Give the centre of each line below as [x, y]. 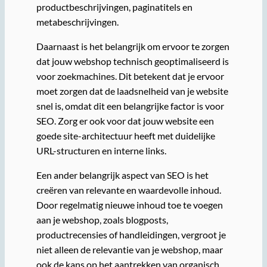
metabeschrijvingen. [77, 21]
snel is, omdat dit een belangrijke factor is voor [130, 105]
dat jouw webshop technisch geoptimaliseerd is [132, 61]
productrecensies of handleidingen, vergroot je [131, 235]
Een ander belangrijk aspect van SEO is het [122, 175]
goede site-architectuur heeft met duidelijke [125, 135]
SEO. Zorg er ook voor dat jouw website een [125, 120]
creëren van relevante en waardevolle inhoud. [128, 190]
